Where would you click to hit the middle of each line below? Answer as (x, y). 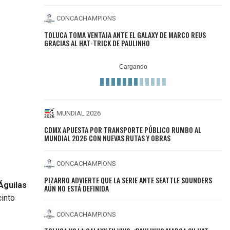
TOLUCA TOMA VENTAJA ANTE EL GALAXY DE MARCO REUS (125, 35)
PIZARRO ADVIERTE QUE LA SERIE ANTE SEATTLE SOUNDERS (128, 180)
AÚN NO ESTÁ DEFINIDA (77, 188)
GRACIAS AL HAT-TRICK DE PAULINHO (97, 43)
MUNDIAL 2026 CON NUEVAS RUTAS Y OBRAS (108, 138)
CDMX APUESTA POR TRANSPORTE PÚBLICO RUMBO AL (123, 129)
